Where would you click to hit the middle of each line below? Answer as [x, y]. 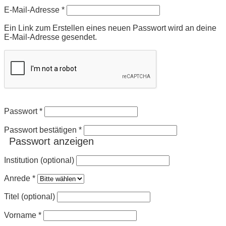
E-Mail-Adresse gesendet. [50, 37]
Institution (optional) [39, 160]
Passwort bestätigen [41, 130]
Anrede [18, 178]
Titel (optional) [30, 196]
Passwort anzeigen [51, 141]
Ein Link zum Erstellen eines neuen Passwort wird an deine [110, 28]
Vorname [21, 215]
